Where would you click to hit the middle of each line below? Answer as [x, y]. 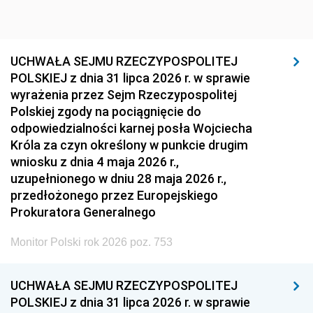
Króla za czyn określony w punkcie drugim [129, 145]
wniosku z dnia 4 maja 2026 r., [95, 162]
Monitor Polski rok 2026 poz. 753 [92, 242]
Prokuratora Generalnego [83, 212]
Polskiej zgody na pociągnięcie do [106, 111]
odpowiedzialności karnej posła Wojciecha [131, 128]
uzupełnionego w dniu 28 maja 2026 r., [118, 179]
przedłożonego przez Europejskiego [114, 195]
